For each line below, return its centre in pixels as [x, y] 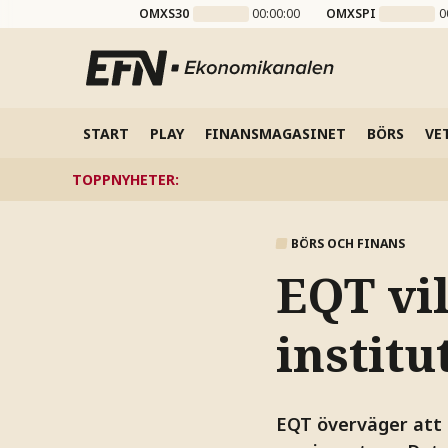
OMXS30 [164, 13]
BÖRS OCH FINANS [347, 243]
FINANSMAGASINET [275, 133]
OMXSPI [350, 13]
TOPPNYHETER [123, 179]
